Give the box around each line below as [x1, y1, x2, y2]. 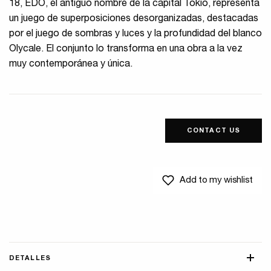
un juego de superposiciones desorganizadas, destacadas [9, 15, 258, 25]
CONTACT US [187, 128, 240, 135]
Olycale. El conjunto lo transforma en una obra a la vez [9, 45, 243, 55]
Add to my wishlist [180, 176, 253, 186]
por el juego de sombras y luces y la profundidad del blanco [9, 30, 262, 40]
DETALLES [9, 255, 51, 263]
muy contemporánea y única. [9, 60, 132, 70]
